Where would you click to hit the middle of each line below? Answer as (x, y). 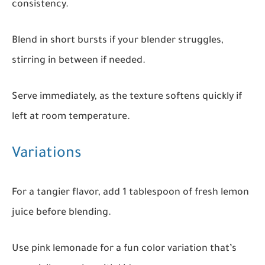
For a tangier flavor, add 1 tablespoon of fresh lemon (130, 193)
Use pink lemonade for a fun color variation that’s (124, 249)
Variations (47, 154)
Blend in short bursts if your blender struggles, (118, 41)
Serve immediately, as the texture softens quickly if (127, 97)
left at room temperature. (71, 117)
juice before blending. (62, 213)
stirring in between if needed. (79, 61)
